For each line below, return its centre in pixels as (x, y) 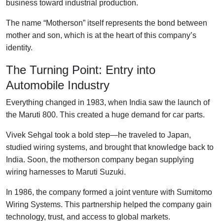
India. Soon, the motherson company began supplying (100, 159)
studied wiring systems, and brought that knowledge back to (110, 147)
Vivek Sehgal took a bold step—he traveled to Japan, (98, 135)
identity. (19, 47)
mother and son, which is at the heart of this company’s (101, 35)
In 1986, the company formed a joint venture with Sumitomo (109, 192)
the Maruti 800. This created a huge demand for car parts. (105, 114)
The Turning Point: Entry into (81, 70)
